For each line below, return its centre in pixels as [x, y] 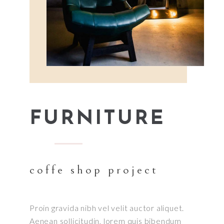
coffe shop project [94, 170]
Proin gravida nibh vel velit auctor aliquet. [107, 208]
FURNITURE [97, 119]
